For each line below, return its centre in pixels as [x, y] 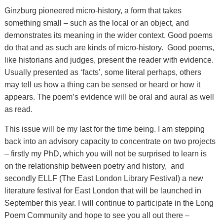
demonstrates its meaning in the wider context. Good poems [108, 36]
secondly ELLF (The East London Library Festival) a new [104, 179]
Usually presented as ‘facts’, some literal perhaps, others [103, 73]
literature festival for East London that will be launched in [103, 191]
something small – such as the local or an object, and [96, 23]
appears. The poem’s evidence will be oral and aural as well [109, 97]
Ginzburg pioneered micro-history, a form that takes [93, 11]
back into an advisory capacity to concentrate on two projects [110, 142]
